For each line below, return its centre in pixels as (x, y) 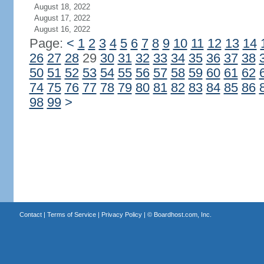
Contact (30, 214)
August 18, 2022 (62, 7)
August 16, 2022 (62, 29)
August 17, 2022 (62, 18)
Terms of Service (71, 214)
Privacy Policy (121, 214)
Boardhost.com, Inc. (182, 214)
